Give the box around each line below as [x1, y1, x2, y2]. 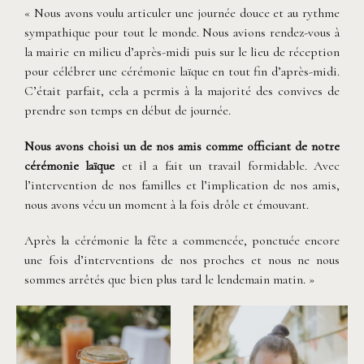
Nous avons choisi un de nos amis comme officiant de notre [24, 137, 340, 154]
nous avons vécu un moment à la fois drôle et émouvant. [24, 196, 309, 213]
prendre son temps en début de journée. [24, 102, 231, 119]
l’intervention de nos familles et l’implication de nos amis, [24, 176, 340, 193]
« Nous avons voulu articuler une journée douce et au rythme [24, 4, 340, 21]
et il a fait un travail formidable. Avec [115, 157, 340, 174]
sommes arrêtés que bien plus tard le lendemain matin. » [24, 271, 314, 288]
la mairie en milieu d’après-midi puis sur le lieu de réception [24, 43, 340, 60]
